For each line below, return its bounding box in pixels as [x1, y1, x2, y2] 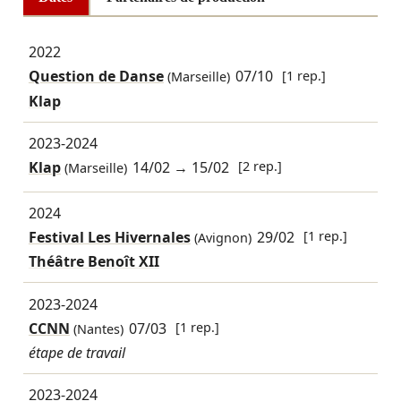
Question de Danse [28, 66, 164, 87]
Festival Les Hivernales [28, 227, 191, 247]
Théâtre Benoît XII [28, 252, 159, 272]
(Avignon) [190, 229, 252, 246]
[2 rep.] [238, 158, 283, 175]
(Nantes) [69, 320, 124, 337]
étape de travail [28, 342, 125, 363]
